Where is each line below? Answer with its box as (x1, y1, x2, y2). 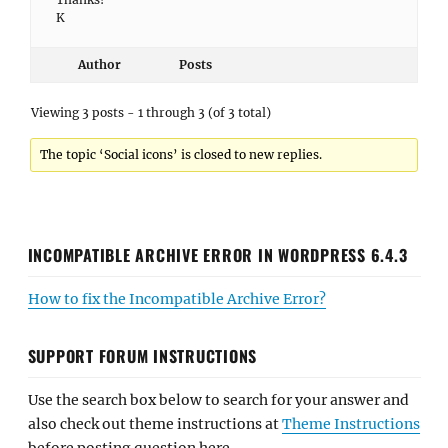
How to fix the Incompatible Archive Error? (27, 289, 326, 308)
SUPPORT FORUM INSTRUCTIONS (27, 343, 257, 368)
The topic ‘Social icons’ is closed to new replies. (40, 147, 323, 162)
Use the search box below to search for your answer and (27, 390, 409, 409)
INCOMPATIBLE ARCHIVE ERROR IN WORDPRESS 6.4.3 (27, 242, 408, 267)
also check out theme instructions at (27, 414, 282, 433)
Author (77, 57, 121, 72)
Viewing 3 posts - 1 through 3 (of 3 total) (31, 105, 271, 120)
